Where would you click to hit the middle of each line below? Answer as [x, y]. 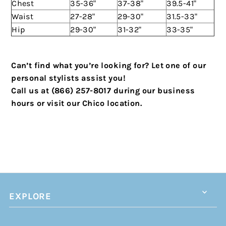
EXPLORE [30, 196]
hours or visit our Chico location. [76, 103]
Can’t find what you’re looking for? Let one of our [109, 66]
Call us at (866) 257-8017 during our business [103, 91]
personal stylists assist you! [68, 78]
